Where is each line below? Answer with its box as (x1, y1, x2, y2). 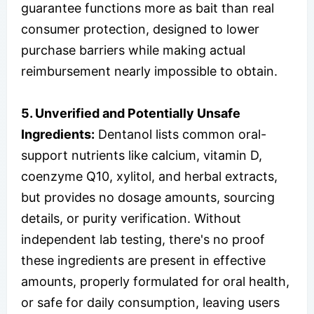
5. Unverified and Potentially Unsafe (21, 106, 240, 121)
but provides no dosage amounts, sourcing (21, 190, 275, 205)
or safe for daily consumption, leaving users (21, 295, 280, 310)
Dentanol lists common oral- (95, 127, 266, 142)
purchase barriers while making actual (21, 43, 245, 58)
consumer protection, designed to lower (21, 22, 259, 37)
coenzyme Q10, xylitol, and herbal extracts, (21, 169, 278, 184)
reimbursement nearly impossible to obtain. (21, 64, 278, 79)
